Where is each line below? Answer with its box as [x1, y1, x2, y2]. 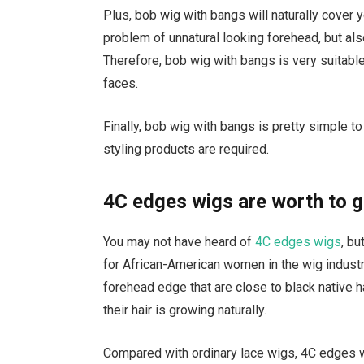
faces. [103, 76, 139, 92]
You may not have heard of [103, 234, 256, 250]
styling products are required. [103, 141, 270, 157]
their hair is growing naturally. [103, 302, 267, 318]
